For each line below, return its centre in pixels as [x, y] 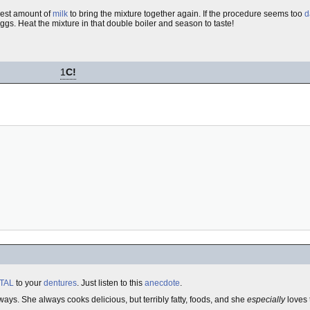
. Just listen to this [111, 283]
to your [29, 283]
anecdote [162, 283]
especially [266, 300]
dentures [60, 283]
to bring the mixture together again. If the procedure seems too [186, 14]
